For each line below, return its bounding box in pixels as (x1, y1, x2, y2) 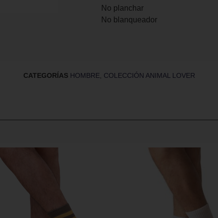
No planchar (101, 3, 144, 12)
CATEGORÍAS (23, 72, 68, 80)
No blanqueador (101, 15, 157, 24)
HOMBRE (70, 72, 100, 80)
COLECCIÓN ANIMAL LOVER (103, 72, 195, 80)
